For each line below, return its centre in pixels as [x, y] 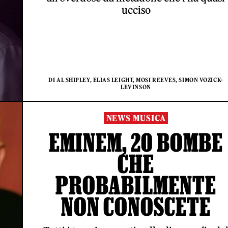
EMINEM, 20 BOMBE [136, 142]
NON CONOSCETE [136, 206]
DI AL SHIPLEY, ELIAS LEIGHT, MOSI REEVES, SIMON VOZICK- [136, 80]
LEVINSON [136, 87]
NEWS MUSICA [136, 118]
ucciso [136, 10]
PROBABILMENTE [136, 185]
